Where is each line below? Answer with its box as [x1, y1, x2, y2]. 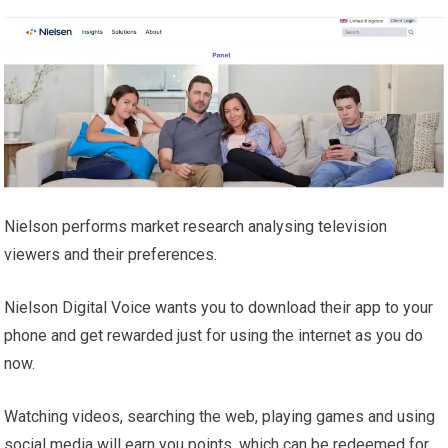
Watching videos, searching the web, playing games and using [4, 407, 436, 427]
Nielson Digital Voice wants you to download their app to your [4, 298, 434, 318]
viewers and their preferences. [4, 245, 218, 265]
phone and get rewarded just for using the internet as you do [4, 326, 424, 346]
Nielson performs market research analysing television [4, 217, 388, 237]
